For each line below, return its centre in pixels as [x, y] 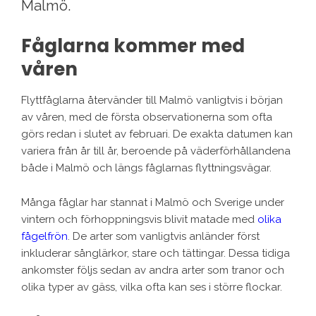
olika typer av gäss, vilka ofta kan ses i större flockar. [152, 287]
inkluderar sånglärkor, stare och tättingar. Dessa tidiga [156, 254]
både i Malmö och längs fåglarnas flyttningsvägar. [146, 168]
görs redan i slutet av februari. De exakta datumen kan [157, 134]
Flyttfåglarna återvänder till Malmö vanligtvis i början [152, 101]
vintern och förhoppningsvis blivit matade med [139, 220]
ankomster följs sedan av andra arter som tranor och [153, 271]
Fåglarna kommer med [133, 46]
